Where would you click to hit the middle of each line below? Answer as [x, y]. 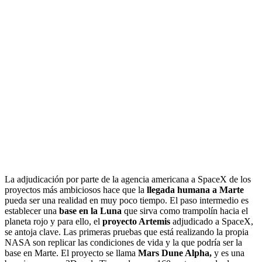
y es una [228, 253]
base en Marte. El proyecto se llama [71, 253]
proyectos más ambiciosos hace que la [76, 189]
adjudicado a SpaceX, [212, 221]
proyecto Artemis [136, 221]
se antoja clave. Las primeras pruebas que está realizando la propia [127, 232]
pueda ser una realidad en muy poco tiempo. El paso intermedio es [127, 200]
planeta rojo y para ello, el [54, 221]
